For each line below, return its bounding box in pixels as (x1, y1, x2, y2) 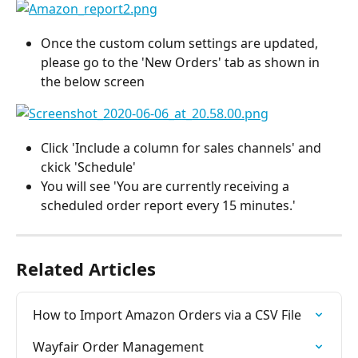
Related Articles (16, 257, 156, 281)
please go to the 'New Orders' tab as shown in (41, 54, 323, 72)
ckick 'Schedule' (41, 158, 136, 177)
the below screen (41, 73, 145, 91)
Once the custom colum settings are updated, (41, 34, 321, 53)
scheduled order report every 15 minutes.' (41, 197, 296, 215)
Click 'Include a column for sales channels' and (41, 139, 324, 157)
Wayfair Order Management (33, 338, 204, 356)
